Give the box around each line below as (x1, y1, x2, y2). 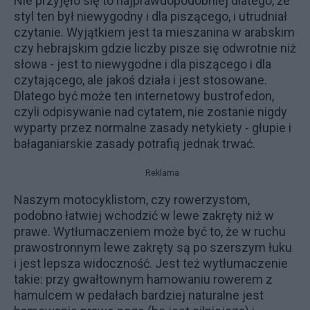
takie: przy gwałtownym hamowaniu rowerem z (14, 272, 273, 286)
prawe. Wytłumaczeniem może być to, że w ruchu (14, 224, 286, 239)
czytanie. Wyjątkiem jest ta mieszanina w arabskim (14, 25, 295, 39)
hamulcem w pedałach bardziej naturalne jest (14, 288, 264, 302)
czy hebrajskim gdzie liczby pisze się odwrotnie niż (14, 41, 296, 55)
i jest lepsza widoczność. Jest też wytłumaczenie (14, 256, 288, 271)
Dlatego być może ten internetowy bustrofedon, (14, 89, 274, 103)
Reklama (145, 168, 179, 178)
